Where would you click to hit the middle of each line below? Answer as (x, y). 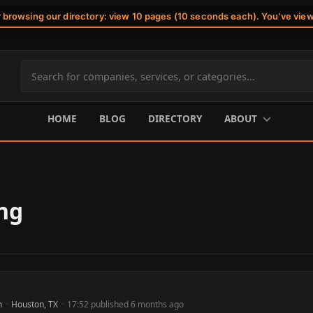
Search (39, 83)
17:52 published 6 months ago (125, 305)
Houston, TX (35, 305)
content (42, 118)
